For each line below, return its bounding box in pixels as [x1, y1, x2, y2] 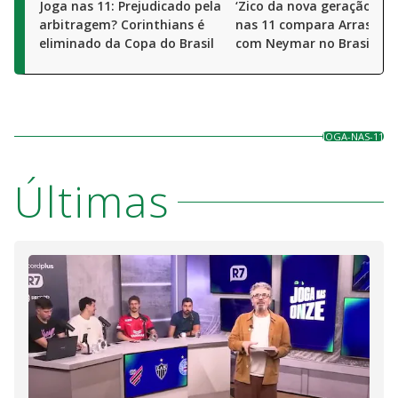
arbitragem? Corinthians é [39, 16, 204, 33]
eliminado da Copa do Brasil [39, 35, 214, 52]
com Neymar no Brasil [235, 35, 373, 52]
